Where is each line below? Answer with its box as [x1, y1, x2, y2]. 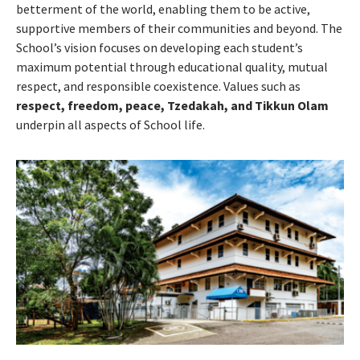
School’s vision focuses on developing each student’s [16, 39, 303, 55]
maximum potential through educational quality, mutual [16, 59, 328, 75]
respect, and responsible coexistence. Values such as [16, 78, 301, 94]
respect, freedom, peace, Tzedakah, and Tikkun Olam [16, 97, 329, 113]
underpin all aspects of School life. [16, 117, 205, 133]
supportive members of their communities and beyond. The [16, 20, 342, 36]
